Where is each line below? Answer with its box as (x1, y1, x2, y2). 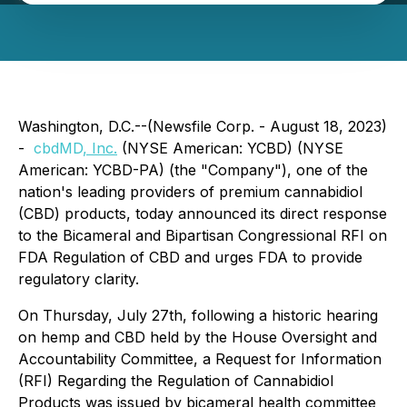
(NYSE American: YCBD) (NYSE (117, 139, 343, 157)
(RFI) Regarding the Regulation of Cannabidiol (18, 372, 333, 390)
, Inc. (83, 139, 117, 157)
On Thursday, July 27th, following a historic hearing (18, 306, 378, 324)
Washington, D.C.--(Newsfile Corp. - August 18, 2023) (18, 117, 387, 135)
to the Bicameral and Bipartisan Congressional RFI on (18, 226, 387, 244)
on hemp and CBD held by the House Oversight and (18, 328, 377, 346)
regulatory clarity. (18, 270, 139, 288)
